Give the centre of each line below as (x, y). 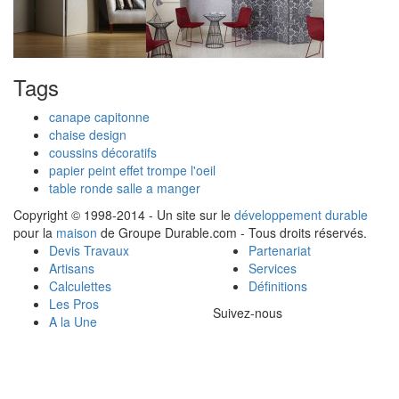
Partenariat (280, 250)
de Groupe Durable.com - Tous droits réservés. (232, 232)
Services (273, 268)
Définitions (278, 285)
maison (77, 232)
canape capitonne (99, 116)
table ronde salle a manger (125, 187)
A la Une (73, 321)
